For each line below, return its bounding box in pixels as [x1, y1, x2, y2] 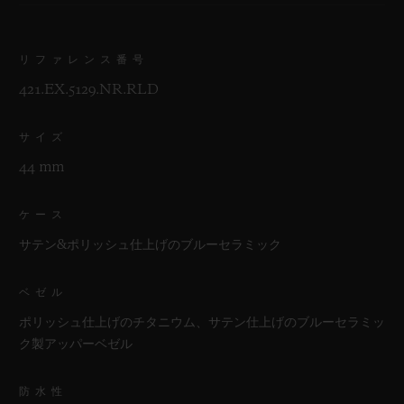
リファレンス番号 [19, 53, 149, 65]
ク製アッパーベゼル [19, 336, 133, 352]
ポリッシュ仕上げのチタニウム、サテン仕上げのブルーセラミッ [19, 315, 385, 330]
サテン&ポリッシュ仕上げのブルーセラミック [19, 237, 281, 252]
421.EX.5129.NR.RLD [19, 82, 159, 97]
